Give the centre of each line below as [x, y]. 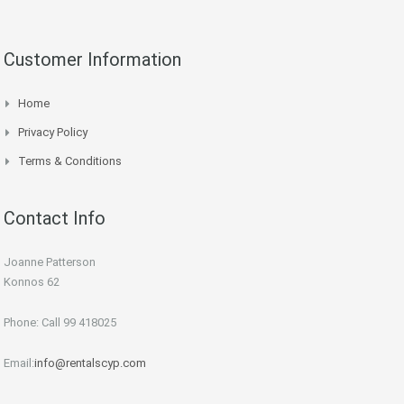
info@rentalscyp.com [90, 363]
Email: [19, 363]
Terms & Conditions [70, 161]
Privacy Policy [53, 133]
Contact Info [55, 219]
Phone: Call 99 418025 [60, 323]
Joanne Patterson [50, 262]
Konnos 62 [32, 282]
